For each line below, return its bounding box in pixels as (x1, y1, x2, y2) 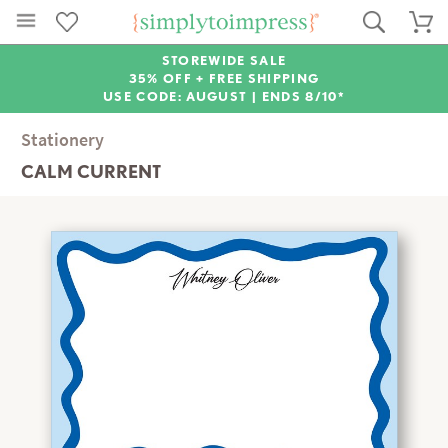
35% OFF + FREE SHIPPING (128, 71, 320, 86)
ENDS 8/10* (261, 89, 345, 104)
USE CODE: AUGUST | (103, 89, 262, 104)
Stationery (21, 128, 105, 152)
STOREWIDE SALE (161, 53, 287, 68)
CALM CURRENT (21, 161, 162, 183)
